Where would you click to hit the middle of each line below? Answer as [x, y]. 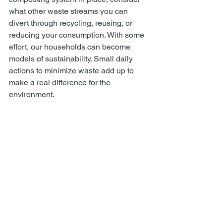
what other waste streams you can [69, 11]
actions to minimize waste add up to [72, 71]
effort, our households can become [71, 47]
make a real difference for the [61, 83]
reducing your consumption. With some [78, 35]
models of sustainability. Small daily [72, 59]
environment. [32, 94]
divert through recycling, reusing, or [72, 23]
